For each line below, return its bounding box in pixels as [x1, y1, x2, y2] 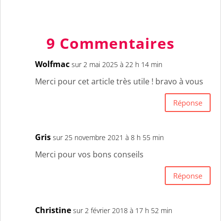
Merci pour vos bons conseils [35, 149, 144, 160]
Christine [35, 205, 71, 216]
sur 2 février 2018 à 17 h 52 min [73, 206, 172, 216]
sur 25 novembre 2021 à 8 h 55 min [53, 133, 164, 143]
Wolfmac [35, 59, 70, 70]
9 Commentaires [46, 33, 175, 54]
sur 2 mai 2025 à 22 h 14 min [72, 60, 162, 70]
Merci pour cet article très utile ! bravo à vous [35, 76, 203, 87]
